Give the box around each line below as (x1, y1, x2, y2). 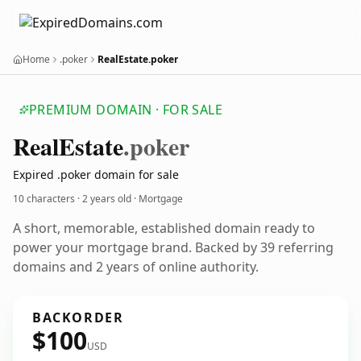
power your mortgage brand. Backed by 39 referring (13, 239, 334, 256)
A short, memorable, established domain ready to (13, 219, 315, 237)
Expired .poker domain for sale (13, 167, 179, 182)
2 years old (82, 192, 131, 205)
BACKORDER (32, 309, 124, 326)
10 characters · (13, 192, 82, 205)
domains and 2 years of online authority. (13, 258, 259, 276)
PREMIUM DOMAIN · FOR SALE (29, 101, 222, 118)
